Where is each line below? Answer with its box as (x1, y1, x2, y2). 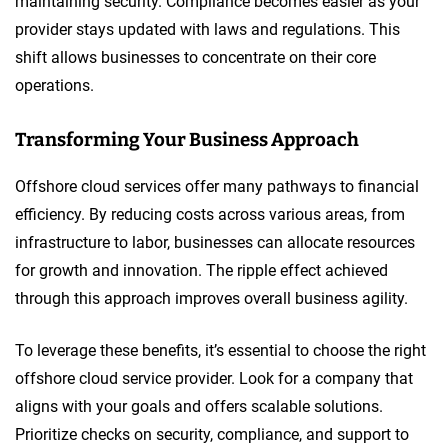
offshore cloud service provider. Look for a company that (15, 368, 413, 388)
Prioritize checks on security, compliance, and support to (15, 424, 409, 444)
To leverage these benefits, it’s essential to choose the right (15, 340, 426, 360)
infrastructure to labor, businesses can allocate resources (15, 232, 415, 252)
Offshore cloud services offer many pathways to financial (15, 176, 419, 196)
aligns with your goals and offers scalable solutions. (15, 396, 383, 416)
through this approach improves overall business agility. (15, 288, 408, 308)
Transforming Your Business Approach (15, 128, 359, 151)
